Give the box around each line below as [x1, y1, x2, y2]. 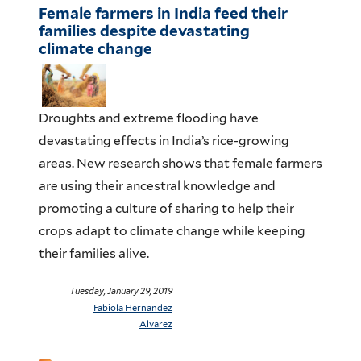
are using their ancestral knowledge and [38, 178, 276, 194]
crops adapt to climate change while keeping [38, 223, 305, 239]
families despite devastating [38, 21, 250, 39]
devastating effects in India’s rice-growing [38, 133, 289, 149]
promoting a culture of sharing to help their [38, 201, 294, 217]
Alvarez [139, 317, 172, 330]
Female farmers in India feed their [38, 3, 288, 22]
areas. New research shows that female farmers [38, 156, 322, 172]
